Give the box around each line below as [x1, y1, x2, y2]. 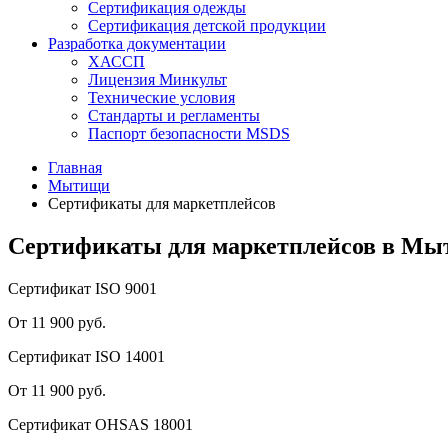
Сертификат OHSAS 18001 [8, 415, 193, 433]
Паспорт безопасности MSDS [88, 125, 290, 142]
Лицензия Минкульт [88, 71, 227, 88]
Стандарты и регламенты [88, 107, 260, 124]
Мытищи [48, 177, 110, 194]
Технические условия [88, 89, 235, 106]
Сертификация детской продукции [88, 17, 326, 34]
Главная [48, 159, 102, 176]
